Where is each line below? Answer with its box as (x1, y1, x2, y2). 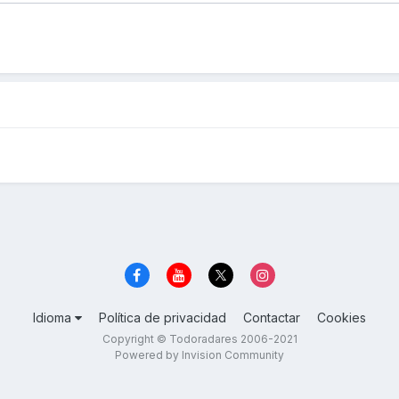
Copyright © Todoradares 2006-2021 (102, 331, 297, 346)
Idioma (33, 309, 75, 325)
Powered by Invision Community (115, 347, 284, 362)
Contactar (243, 309, 300, 325)
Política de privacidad (99, 309, 226, 325)
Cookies (317, 309, 366, 325)
